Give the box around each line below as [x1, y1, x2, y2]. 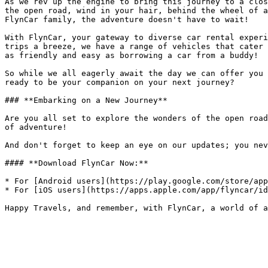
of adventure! [5, 123, 67, 132]
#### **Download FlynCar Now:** [5, 159, 148, 167]
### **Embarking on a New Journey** [5, 96, 167, 105]
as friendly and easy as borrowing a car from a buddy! [5, 51, 258, 60]
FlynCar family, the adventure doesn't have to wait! [5, 15, 249, 24]
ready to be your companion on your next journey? [5, 78, 234, 87]
